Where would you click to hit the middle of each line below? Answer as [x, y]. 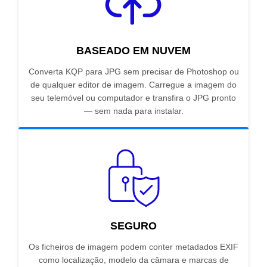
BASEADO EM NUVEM [133, 51]
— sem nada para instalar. [133, 111]
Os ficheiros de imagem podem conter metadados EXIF [133, 247]
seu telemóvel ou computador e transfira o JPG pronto [133, 98]
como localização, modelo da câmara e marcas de [133, 260]
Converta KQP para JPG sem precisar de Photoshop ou [133, 72]
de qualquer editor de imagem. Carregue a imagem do [133, 85]
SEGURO [133, 226]
